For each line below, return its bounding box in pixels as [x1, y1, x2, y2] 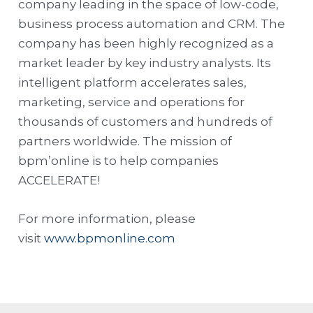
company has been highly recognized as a [18, 36, 275, 51]
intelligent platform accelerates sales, [18, 75, 247, 90]
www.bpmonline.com [44, 231, 176, 246]
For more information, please [18, 212, 196, 226]
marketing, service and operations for [18, 95, 245, 110]
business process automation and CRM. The [18, 17, 286, 31]
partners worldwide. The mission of [18, 134, 233, 149]
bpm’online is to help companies [18, 154, 219, 168]
